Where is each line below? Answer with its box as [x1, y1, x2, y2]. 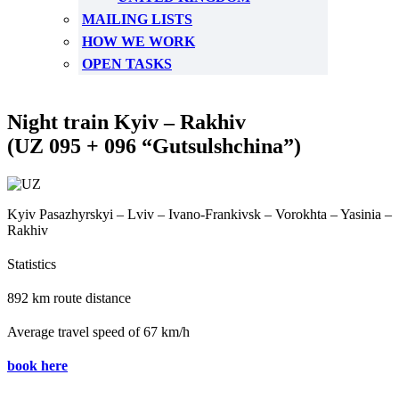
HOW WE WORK [82, 34, 195, 49]
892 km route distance [7, 290, 131, 305]
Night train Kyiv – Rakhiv [7, 110, 246, 134]
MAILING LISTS [82, 12, 192, 27]
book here [7, 358, 68, 373]
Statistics [7, 256, 56, 272]
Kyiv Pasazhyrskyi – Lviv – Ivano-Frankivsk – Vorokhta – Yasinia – [7, 207, 392, 222]
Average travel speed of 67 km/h [7, 324, 190, 339]
